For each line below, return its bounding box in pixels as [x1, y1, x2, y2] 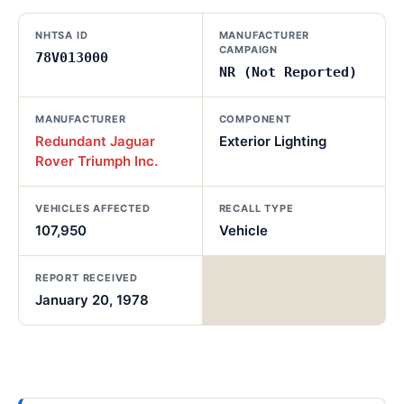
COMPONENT [218, 113, 291, 125]
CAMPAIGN [218, 43, 278, 56]
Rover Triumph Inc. [35, 152, 158, 170]
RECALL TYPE [218, 202, 294, 215]
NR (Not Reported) [218, 64, 357, 80]
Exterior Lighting [218, 133, 326, 150]
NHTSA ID [35, 29, 88, 41]
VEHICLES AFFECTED [35, 202, 151, 215]
